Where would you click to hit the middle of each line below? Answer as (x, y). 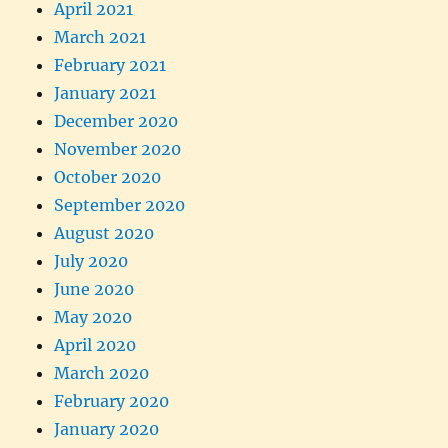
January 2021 (105, 92)
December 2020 (116, 120)
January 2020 (107, 428)
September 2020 (120, 204)
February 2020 (112, 400)
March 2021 (100, 36)
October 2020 (108, 176)
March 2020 (102, 372)
